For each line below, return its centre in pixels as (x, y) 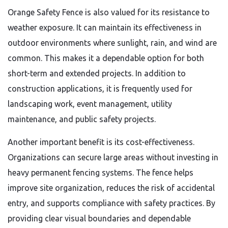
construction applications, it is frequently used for (100, 89)
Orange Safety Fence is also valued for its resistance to (109, 12)
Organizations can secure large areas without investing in (113, 157)
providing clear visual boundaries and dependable (99, 218)
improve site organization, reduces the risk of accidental (111, 188)
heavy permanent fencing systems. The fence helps (101, 173)
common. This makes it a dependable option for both (106, 58)
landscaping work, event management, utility (90, 104)
